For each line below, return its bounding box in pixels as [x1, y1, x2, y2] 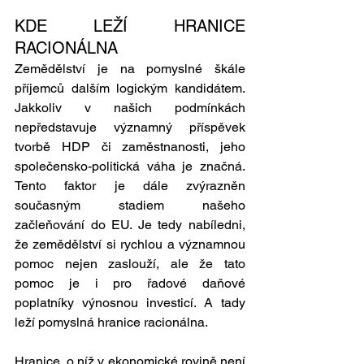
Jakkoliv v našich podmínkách [15, 100, 245, 116]
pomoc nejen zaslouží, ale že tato [15, 256, 245, 272]
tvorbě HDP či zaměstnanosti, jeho [15, 139, 245, 155]
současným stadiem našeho [15, 197, 245, 214]
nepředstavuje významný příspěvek [15, 119, 245, 136]
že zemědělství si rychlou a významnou [15, 236, 245, 253]
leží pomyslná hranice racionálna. [15, 314, 210, 331]
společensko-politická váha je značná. [15, 158, 245, 175]
